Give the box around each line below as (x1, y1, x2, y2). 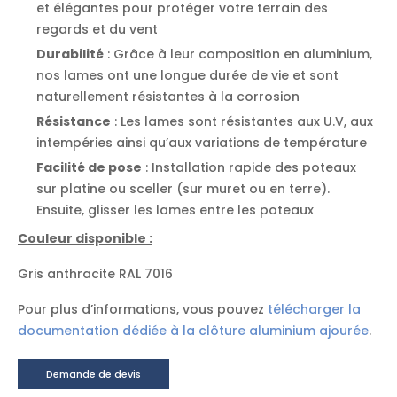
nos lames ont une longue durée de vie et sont (36, 66, 339, 84)
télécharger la (268, 300, 361, 318)
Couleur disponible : (18, 230, 152, 247)
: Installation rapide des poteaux (142, 159, 356, 176)
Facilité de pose (36, 159, 142, 176)
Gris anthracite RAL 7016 (18, 265, 173, 283)
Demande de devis (46, 367, 141, 382)
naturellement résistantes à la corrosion (36, 88, 300, 105)
